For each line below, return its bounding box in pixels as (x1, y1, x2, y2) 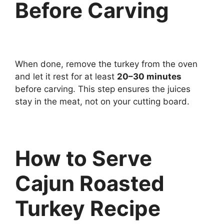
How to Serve (15, 145, 152, 171)
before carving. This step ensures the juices (15, 84, 190, 94)
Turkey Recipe (15, 195, 160, 221)
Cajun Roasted (15, 170, 164, 196)
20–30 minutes (117, 71, 181, 81)
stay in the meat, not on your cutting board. (15, 96, 189, 106)
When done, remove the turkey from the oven (15, 59, 197, 69)
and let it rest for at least (15, 71, 117, 81)
